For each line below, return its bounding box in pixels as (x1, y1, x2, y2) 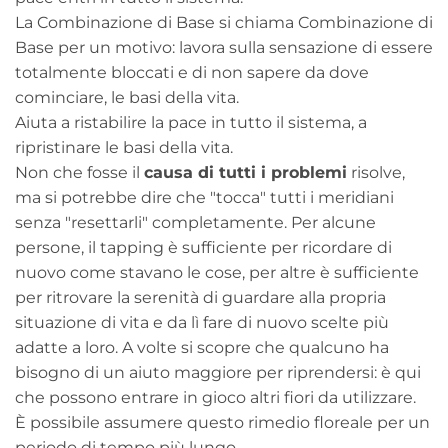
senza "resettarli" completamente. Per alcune (15, 212, 376, 232)
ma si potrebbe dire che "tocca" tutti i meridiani (15, 187, 394, 207)
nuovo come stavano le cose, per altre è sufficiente (15, 262, 419, 282)
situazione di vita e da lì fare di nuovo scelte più (15, 312, 389, 332)
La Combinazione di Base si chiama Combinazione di (15, 12, 433, 32)
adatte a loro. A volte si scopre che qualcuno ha (15, 337, 389, 357)
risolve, (347, 162, 405, 182)
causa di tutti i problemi (144, 162, 347, 182)
